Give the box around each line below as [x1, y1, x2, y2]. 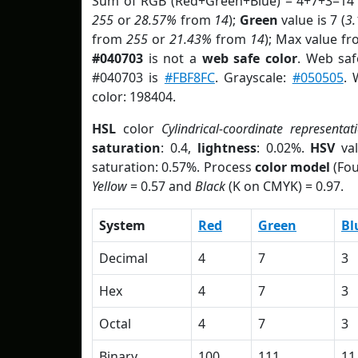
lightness [197, 139, 257, 157]
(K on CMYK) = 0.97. [225, 177, 344, 195]
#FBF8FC [164, 69, 215, 86]
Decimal [99, 249, 148, 267]
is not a [143, 50, 202, 67]
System [99, 217, 145, 234]
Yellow [92, 177, 127, 195]
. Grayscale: [214, 69, 292, 86]
